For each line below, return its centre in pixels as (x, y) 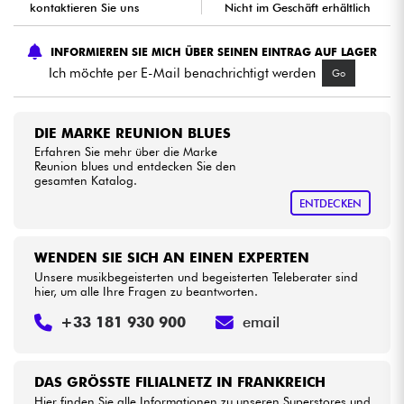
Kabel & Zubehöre (118, 44)
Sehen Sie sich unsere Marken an (202, 180)
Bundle (87, 140)
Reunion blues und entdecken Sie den (135, 166)
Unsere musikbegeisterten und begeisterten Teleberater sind (196, 276)
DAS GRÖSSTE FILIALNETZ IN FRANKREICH (174, 383)
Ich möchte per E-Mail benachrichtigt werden (182, 73)
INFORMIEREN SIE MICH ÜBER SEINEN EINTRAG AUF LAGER (213, 51)
